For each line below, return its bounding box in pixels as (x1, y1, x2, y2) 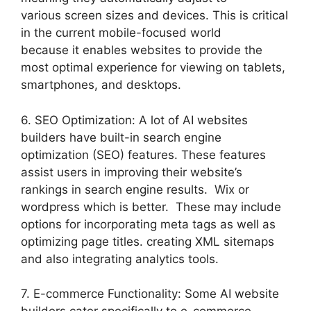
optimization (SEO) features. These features (21, 147, 266, 162)
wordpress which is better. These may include (21, 199, 281, 214)
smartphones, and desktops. (21, 78, 181, 92)
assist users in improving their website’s (21, 165, 242, 179)
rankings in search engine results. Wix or (21, 182, 249, 196)
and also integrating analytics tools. (21, 251, 219, 266)
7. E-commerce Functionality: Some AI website (21, 287, 279, 301)
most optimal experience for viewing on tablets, (21, 60, 285, 75)
